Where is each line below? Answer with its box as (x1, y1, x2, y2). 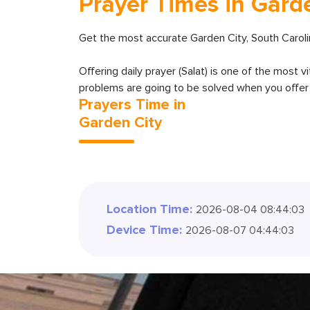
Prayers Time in (79, 97, 185, 113)
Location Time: (107, 203, 192, 216)
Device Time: (107, 224, 182, 237)
